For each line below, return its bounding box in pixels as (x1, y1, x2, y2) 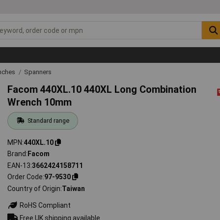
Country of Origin (7, 184, 61, 192)
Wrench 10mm (7, 96, 72, 108)
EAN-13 (7, 161, 31, 169)
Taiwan (62, 184, 85, 192)
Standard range (27, 116, 69, 124)
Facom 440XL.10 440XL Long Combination (7, 83, 197, 95)
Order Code (7, 173, 43, 181)
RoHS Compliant (18, 201, 71, 209)
